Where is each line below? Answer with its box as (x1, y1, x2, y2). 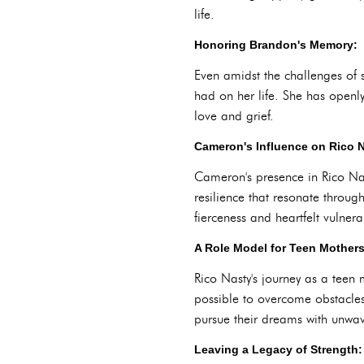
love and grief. (194, 108, 274, 123)
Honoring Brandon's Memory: (194, 38, 357, 51)
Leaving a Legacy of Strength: (194, 343, 362, 356)
